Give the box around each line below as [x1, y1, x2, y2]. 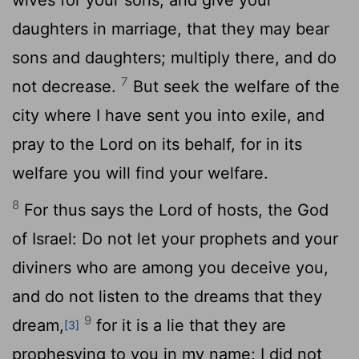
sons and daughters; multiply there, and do [12, 47, 337, 67]
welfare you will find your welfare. [12, 163, 268, 183]
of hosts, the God [192, 200, 329, 220]
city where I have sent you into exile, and [12, 105, 325, 125]
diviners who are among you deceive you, [12, 257, 329, 277]
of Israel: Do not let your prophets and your [12, 228, 338, 248]
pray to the [12, 134, 99, 154]
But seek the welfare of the [128, 76, 340, 96]
